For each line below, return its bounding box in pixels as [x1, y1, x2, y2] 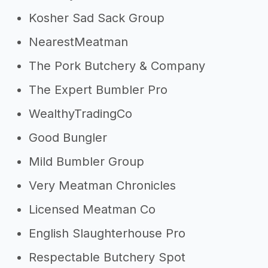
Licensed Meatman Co [29, 202, 156, 217]
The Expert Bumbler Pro [29, 83, 167, 97]
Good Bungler [29, 130, 107, 145]
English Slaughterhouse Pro [29, 226, 185, 240]
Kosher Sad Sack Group [29, 11, 165, 25]
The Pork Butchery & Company [29, 59, 205, 73]
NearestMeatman [29, 35, 128, 49]
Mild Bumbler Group [29, 154, 144, 169]
